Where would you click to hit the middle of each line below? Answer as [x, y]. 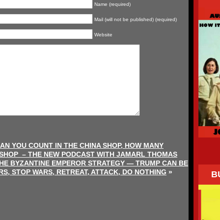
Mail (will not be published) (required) [136, 20]
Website [103, 35]
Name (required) [112, 4]
